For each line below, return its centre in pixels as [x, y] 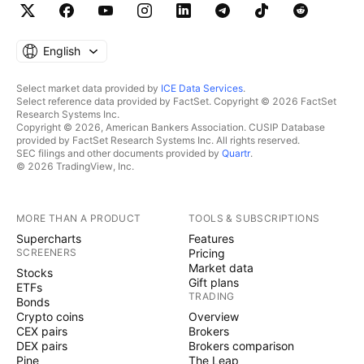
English [62, 50]
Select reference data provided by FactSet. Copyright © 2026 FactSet [176, 101]
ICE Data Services [202, 88]
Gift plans [214, 282]
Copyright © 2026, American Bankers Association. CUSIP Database [171, 127]
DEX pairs [42, 345]
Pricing [207, 253]
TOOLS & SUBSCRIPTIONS [254, 218]
